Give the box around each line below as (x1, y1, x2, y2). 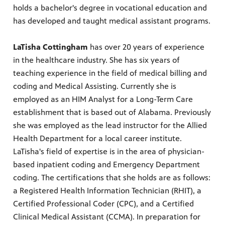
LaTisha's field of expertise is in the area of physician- (13, 147, 204, 157)
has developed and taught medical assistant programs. (13, 16, 210, 26)
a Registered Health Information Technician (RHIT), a (13, 186, 201, 196)
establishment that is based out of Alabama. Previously (13, 107, 211, 118)
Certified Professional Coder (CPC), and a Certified (13, 199, 194, 209)
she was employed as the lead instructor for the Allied (13, 121, 207, 131)
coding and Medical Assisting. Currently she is (13, 81, 176, 91)
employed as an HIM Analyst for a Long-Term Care (13, 94, 193, 104)
